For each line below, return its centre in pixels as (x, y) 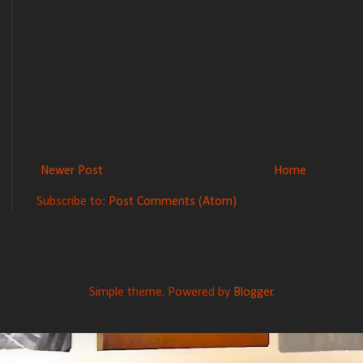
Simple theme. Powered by (161, 293)
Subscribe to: (73, 202)
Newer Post (72, 171)
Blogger (253, 293)
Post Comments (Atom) (173, 202)
